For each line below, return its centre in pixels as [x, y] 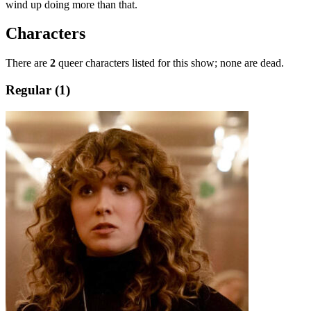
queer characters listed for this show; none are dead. [170, 63]
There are [28, 63]
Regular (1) [38, 90]
